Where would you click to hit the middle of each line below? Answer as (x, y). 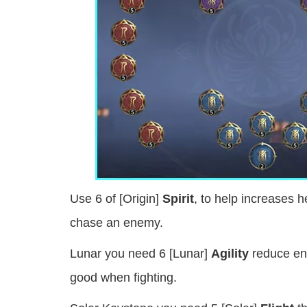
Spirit (178, 199)
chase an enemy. (116, 223)
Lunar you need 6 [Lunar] (140, 254)
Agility (230, 254)
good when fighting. (123, 278)
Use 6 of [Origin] (116, 199)
